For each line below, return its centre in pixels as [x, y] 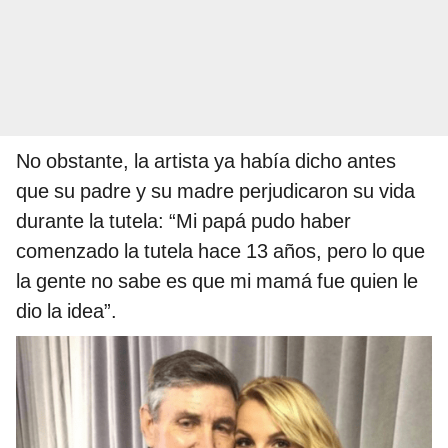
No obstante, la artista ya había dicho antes [206, 160]
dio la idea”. [66, 310]
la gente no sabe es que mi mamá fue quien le [217, 280]
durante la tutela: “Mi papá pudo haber [183, 220]
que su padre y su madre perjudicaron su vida [215, 190]
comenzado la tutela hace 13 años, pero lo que [220, 250]
